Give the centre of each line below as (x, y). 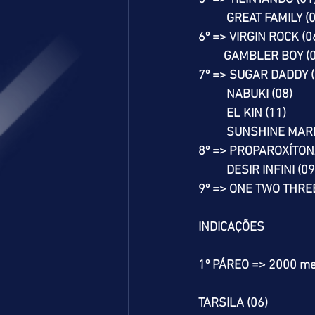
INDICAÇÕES (231, 227)
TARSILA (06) (233, 303)
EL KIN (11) (256, 114)
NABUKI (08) (259, 95)
